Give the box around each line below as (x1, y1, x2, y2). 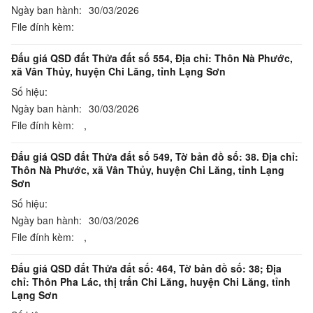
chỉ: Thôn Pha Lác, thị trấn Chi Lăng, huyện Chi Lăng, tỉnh (11, 275, 291, 289)
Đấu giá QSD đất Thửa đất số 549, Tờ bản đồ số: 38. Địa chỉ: (11, 150, 298, 163)
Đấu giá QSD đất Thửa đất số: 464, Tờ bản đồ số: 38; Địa (11, 261, 282, 275)
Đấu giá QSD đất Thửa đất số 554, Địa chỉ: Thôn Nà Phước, (11, 51, 293, 65)
